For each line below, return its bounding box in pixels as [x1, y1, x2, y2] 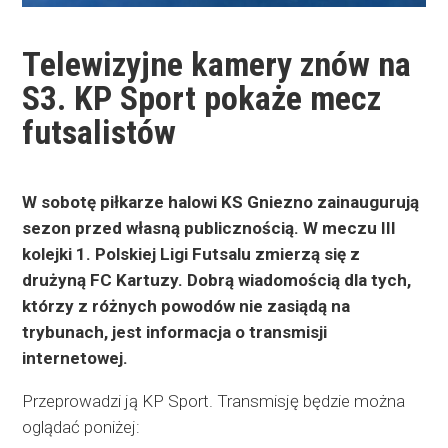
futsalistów [22, 111, 177, 152]
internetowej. [22, 347, 129, 368]
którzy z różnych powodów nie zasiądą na [22, 295, 351, 316]
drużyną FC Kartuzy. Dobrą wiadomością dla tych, [22, 269, 412, 290]
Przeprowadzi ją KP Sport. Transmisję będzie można [22, 390, 406, 411]
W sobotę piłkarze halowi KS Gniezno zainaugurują [22, 191, 420, 212]
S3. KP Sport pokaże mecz [22, 77, 382, 118]
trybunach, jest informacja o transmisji [22, 321, 328, 342]
